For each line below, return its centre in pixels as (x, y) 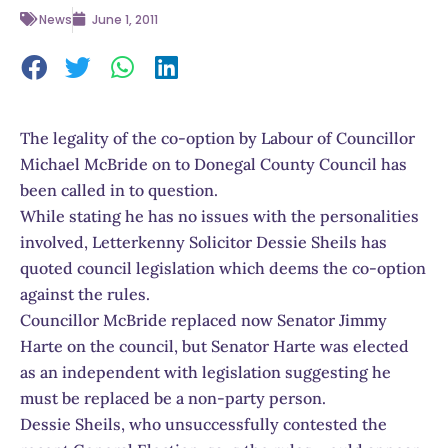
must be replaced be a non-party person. (173, 397)
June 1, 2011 (125, 20)
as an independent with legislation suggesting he (205, 371)
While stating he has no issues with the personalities (219, 215)
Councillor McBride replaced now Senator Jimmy (203, 319)
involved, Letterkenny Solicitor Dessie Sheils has (203, 241)
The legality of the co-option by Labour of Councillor (217, 137)
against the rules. (85, 293)
